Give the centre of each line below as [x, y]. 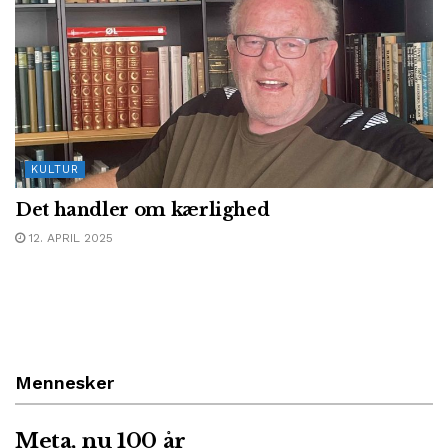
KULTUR [55, 169]
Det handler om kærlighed [142, 209]
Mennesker [64, 382]
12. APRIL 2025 [69, 237]
